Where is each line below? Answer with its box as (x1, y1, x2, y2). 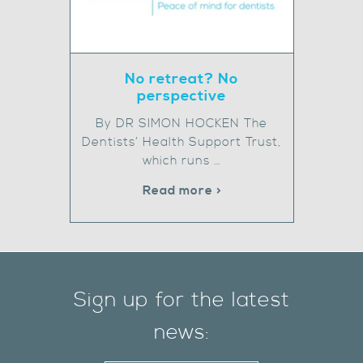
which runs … (142, 153, 221, 169)
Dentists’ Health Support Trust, (82, 135, 281, 151)
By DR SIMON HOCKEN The (96, 116, 267, 132)
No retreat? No (125, 70, 238, 89)
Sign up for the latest (73, 288, 290, 314)
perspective (137, 87, 226, 106)
